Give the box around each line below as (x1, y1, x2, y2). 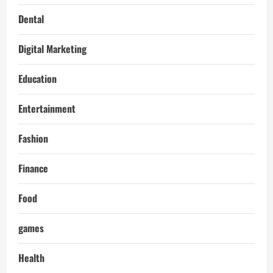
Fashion (18, 130, 48, 146)
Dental (18, 11, 44, 26)
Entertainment (18, 101, 76, 116)
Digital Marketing (18, 41, 87, 56)
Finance (18, 160, 48, 175)
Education (18, 71, 57, 86)
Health (18, 250, 44, 265)
